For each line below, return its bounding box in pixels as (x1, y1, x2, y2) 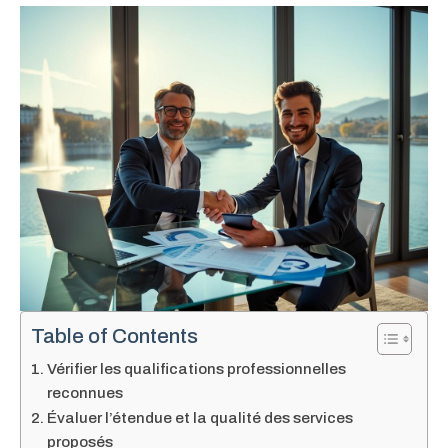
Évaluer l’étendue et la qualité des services (47, 410, 354, 427)
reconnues (47, 385, 124, 402)
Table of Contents (31, 325, 198, 348)
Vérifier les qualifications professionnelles (47, 361, 347, 378)
